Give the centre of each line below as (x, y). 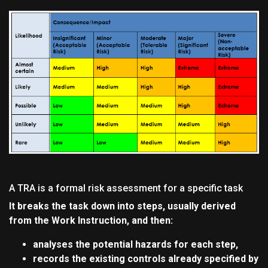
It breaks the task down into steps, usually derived (122, 206)
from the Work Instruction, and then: (91, 221)
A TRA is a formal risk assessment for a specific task (126, 188)
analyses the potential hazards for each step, (135, 245)
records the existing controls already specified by (146, 259)
